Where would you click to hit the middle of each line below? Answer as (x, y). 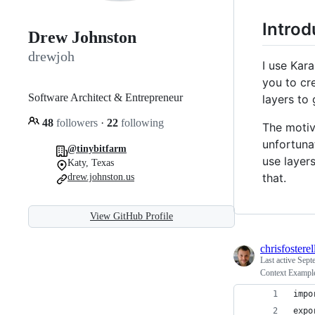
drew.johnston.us (101, 176)
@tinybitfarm (97, 148)
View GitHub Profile (131, 216)
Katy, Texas (91, 162)
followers (77, 122)
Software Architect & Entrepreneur (105, 97)
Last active (279, 260)
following (141, 122)
